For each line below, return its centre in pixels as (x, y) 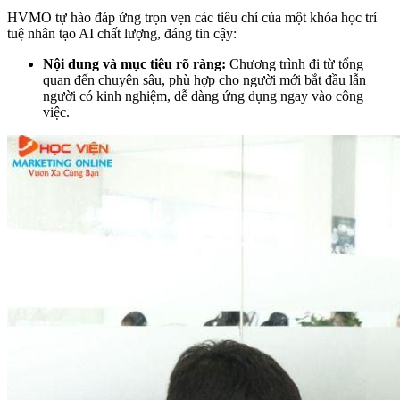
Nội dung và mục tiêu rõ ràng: (134, 63)
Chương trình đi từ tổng (295, 63)
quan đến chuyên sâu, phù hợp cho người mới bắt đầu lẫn (204, 79)
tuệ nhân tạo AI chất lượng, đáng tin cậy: (122, 33)
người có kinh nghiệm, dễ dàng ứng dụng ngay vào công (203, 96)
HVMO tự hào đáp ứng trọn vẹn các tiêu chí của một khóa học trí (192, 17)
